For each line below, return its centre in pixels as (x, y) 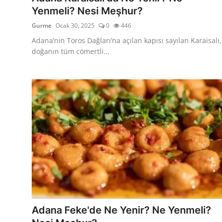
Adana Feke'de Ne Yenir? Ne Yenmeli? (121, 210)
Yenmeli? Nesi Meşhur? (87, 11)
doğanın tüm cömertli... (71, 51)
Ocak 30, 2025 (75, 25)
